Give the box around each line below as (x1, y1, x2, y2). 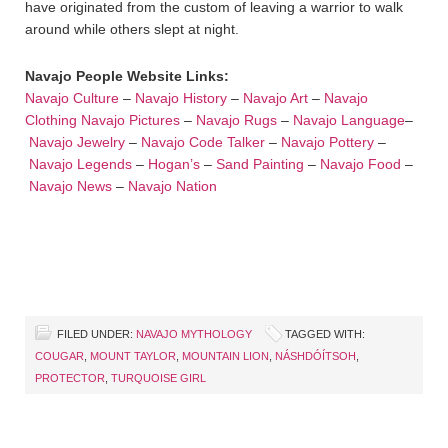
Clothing (25, 112, 81, 129)
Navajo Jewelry (29, 134, 125, 151)
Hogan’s (148, 156, 200, 173)
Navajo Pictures (81, 112, 180, 129)
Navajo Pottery (281, 134, 374, 151)
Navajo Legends (29, 156, 132, 173)
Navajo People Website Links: (25, 68, 229, 85)
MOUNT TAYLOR (90, 350, 176, 363)
